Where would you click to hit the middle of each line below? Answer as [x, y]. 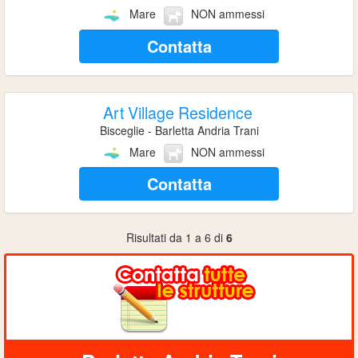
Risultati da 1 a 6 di [176, 237]
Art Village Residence [177, 112]
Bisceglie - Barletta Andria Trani [179, 130]
